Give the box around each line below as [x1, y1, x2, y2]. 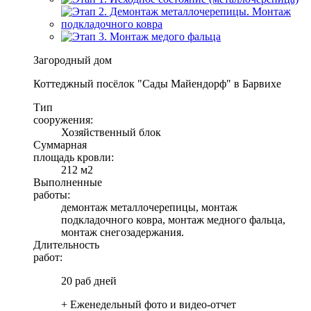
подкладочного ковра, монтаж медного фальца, [61, 213, 285, 226]
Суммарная [33, 138, 87, 151]
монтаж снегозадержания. [61, 226, 184, 238]
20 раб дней [61, 274, 117, 287]
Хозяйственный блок [61, 126, 161, 138]
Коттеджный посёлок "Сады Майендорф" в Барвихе [33, 77, 281, 90]
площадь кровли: [33, 151, 114, 163]
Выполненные [33, 176, 102, 188]
